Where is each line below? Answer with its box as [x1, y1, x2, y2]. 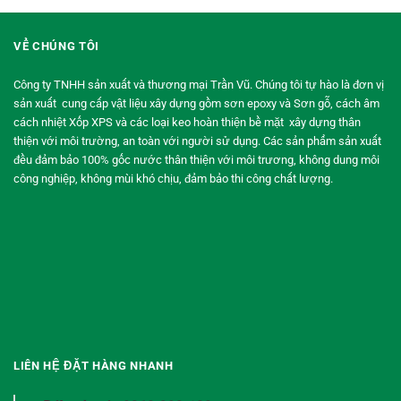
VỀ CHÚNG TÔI [13, 39, 100, 54]
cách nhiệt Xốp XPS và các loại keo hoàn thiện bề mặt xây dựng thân [13, 115, 361, 130]
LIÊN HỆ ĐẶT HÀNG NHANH [13, 358, 174, 372]
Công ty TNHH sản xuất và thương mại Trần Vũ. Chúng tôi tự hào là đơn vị [13, 78, 384, 92]
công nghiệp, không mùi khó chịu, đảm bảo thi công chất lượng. [13, 172, 333, 186]
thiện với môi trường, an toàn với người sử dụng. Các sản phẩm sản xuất [13, 134, 381, 149]
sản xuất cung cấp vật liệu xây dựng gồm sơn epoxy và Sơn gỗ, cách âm [13, 97, 380, 111]
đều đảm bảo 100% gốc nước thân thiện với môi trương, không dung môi [13, 153, 380, 167]
